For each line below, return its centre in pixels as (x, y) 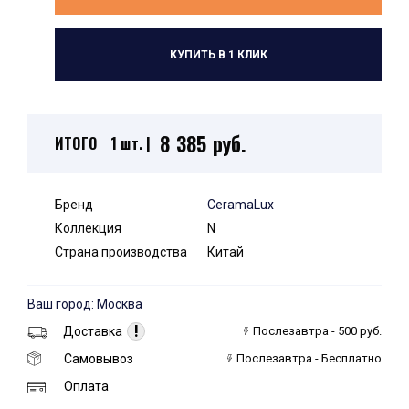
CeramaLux (241, 204)
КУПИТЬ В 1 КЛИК (218, 55)
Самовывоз (99, 359)
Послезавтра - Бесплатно (309, 358)
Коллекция (88, 228)
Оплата (86, 386)
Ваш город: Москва (85, 304)
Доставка (93, 331)
